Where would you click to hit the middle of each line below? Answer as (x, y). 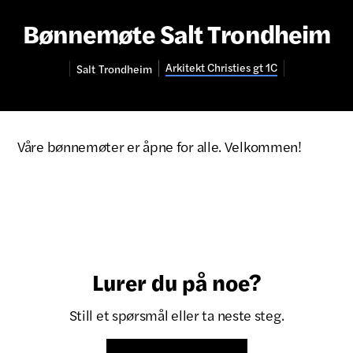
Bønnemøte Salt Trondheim (176, 33)
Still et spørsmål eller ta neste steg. (176, 315)
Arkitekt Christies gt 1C (221, 67)
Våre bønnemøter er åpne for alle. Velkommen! (160, 146)
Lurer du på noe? (176, 281)
